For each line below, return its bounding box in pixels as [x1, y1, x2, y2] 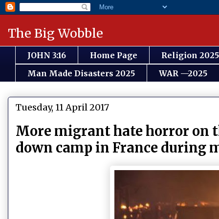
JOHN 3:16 [27, 50, 66, 60]
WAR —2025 [159, 68, 207, 78]
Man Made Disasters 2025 [27, 68, 135, 78]
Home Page [90, 50, 137, 60]
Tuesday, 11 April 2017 [16, 102, 109, 113]
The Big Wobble [8, 25, 103, 41]
